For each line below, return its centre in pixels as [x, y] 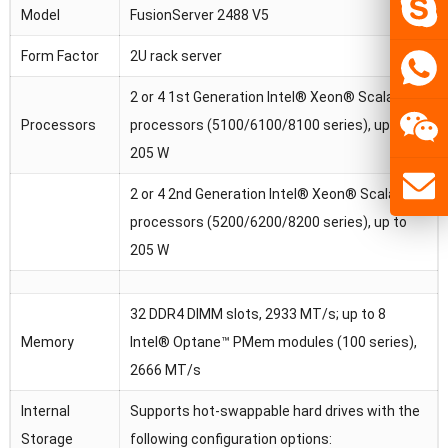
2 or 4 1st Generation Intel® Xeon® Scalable [271, 97]
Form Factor [59, 56]
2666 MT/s [165, 370]
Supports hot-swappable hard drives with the [274, 411]
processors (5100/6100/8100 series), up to [268, 125]
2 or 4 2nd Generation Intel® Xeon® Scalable [272, 194]
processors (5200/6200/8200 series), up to [268, 222]
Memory [47, 342]
